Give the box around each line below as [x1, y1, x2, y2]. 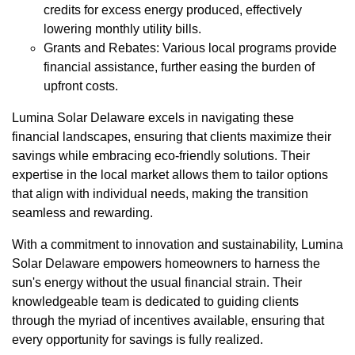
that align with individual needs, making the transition [12, 186, 308, 200]
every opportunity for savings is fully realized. [12, 332, 263, 346]
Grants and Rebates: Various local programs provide [44, 40, 337, 55]
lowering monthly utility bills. [44, 21, 201, 36]
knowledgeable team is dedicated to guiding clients [12, 294, 299, 308]
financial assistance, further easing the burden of [44, 59, 315, 74]
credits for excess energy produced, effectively [44, 2, 302, 17]
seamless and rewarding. [12, 205, 153, 219]
